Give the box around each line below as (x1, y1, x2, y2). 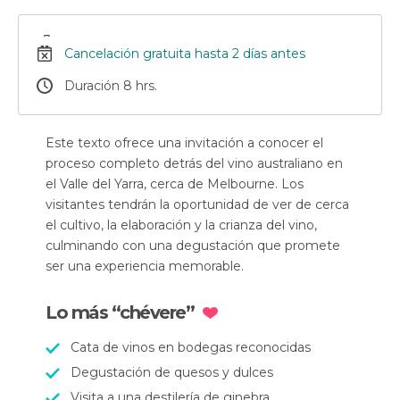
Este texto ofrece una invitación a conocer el (46, 135, 323, 151)
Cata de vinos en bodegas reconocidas (71, 339, 311, 355)
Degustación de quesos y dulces (71, 364, 273, 380)
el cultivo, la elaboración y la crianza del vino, (46, 217, 317, 233)
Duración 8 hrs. (64, 78, 157, 94)
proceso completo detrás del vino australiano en (46, 155, 343, 171)
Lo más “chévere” (46, 302, 194, 323)
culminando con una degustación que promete (46, 237, 340, 254)
